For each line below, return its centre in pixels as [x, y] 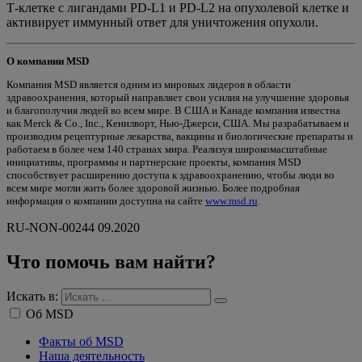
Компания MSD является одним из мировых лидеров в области [149, 84]
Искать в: [32, 297]
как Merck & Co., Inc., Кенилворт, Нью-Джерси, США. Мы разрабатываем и [178, 123]
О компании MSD [48, 61]
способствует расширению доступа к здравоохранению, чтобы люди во [170, 175]
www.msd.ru [232, 200]
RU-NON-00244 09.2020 [73, 227]
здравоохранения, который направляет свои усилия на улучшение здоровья [178, 97]
